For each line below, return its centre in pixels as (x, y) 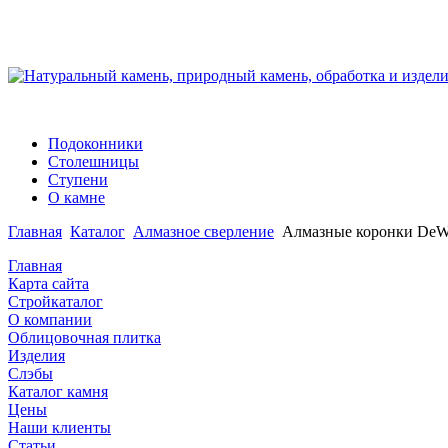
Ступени (78, 179)
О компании (50, 319)
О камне (76, 197)
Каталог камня (58, 391)
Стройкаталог (55, 301)
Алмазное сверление (203, 231)
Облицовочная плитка (84, 337)
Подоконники (95, 143)
